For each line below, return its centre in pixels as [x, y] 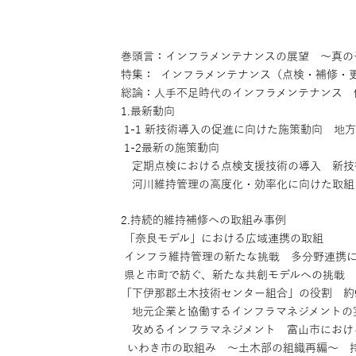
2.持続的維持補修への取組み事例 [203, 220]
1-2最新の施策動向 [170, 148]
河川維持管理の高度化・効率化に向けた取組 [238, 184]
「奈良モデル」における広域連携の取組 [222, 238]
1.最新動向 [148, 111]
